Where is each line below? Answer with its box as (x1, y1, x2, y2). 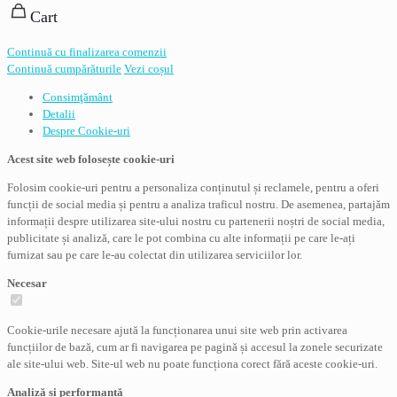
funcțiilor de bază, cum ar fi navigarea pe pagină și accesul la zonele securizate (7, 340, 383, 354)
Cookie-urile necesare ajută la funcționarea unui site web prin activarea (7, 323, 347, 338)
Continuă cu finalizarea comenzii (7, 45, 167, 59)
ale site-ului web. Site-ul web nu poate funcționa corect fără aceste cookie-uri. (7, 357, 378, 371)
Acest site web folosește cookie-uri (7, 152, 175, 167)
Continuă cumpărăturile (7, 62, 121, 76)
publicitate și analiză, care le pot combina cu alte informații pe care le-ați (7, 231, 355, 245)
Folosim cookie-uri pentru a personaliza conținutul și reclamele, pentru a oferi (7, 181, 379, 195)
